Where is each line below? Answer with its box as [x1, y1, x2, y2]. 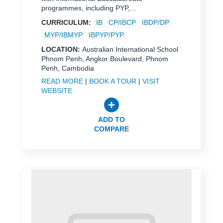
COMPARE [94, 124, 129, 133]
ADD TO [98, 115, 125, 123]
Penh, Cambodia [41, 64, 94, 72]
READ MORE [41, 77, 83, 85]
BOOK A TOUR [89, 77, 136, 85]
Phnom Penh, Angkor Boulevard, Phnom [41, 54, 168, 63]
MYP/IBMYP [44, 30, 83, 39]
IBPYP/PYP [88, 30, 124, 39]
